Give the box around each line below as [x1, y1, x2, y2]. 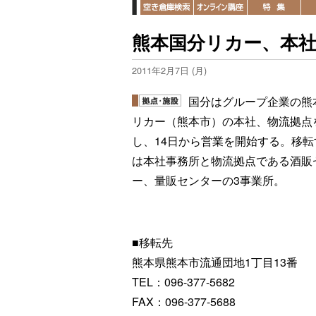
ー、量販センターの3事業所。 [132, 172, 285, 188]
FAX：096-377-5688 [132, 293, 236, 310]
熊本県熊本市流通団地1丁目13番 [132, 254, 298, 270]
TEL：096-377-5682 [132, 274, 235, 290]
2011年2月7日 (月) [132, 63, 207, 77]
